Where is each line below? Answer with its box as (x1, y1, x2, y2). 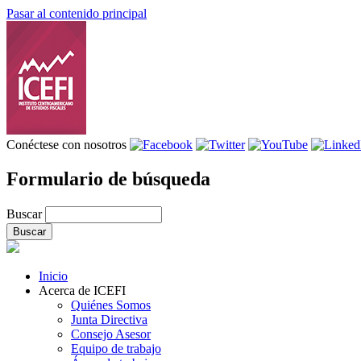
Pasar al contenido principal (6, 6, 147, 20)
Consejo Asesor (71, 326, 151, 341)
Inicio (39, 268, 68, 283)
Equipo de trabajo (71, 341, 161, 355)
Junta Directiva (71, 312, 147, 326)
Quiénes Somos (71, 297, 151, 312)
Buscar (6, 206, 45, 221)
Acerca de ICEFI (39, 283, 126, 297)
